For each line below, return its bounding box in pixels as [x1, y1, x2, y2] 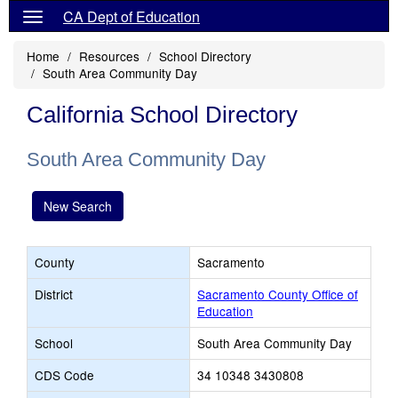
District [35, 285, 73, 303]
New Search [44, 197, 112, 215]
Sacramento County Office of [197, 285, 358, 303]
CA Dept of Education [63, 6, 200, 27]
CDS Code [35, 366, 94, 384]
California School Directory [27, 101, 298, 128]
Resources [79, 47, 139, 65]
